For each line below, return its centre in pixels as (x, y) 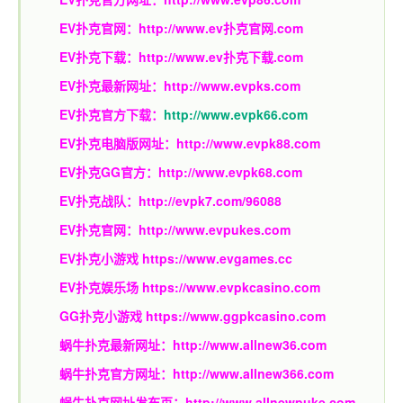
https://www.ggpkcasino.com (236, 315)
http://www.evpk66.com (236, 114)
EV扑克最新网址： (112, 85)
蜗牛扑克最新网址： (116, 344)
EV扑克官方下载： (112, 114)
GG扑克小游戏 (103, 315)
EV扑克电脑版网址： (118, 143)
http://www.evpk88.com (248, 143)
